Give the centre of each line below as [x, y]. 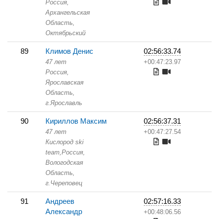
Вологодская [64, 163]
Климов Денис [69, 51]
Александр [64, 211]
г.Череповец [64, 183]
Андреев [60, 201]
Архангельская [68, 12]
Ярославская [65, 82]
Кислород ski [65, 142]
